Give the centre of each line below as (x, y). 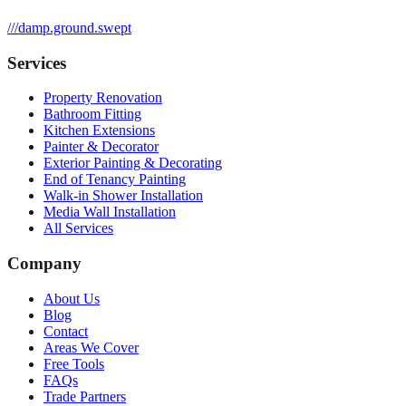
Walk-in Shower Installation (123, 196)
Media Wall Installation (110, 212)
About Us (72, 298)
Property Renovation (103, 98)
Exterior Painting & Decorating (133, 163)
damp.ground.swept (75, 27)
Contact (66, 331)
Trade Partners (85, 396)
